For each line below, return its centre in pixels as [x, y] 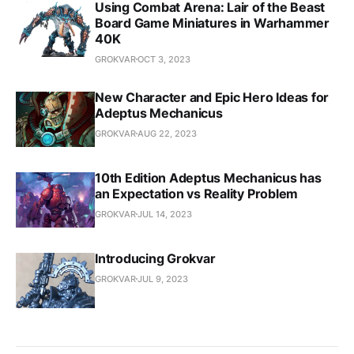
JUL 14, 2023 [165, 214]
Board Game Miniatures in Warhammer [212, 23]
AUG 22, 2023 [167, 133]
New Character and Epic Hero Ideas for [212, 97]
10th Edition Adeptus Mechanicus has [208, 177]
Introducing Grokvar [155, 258]
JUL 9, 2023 [163, 279]
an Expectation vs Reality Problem [197, 193]
